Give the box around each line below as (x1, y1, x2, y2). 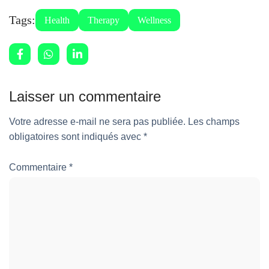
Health (44, 15, 70, 26)
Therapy (88, 15, 119, 26)
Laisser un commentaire (9, 88, 161, 105)
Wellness (138, 15, 171, 26)
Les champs (188, 116, 240, 127)
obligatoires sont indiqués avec (9, 131, 144, 142)
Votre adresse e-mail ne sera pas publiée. (9, 116, 186, 127)
